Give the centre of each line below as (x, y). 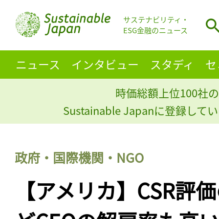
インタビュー (105, 64)
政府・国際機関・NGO (79, 157)
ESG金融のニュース (155, 30)
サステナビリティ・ (156, 20)
